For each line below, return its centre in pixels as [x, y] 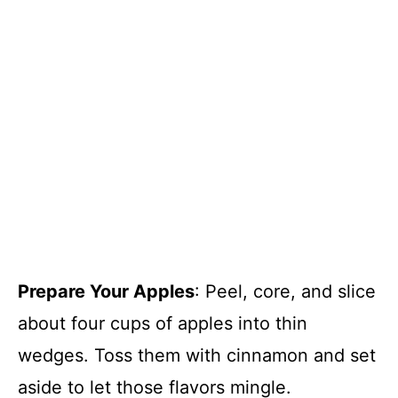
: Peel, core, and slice [285, 291]
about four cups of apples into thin [163, 323]
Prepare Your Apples [106, 291]
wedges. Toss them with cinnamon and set [197, 355]
